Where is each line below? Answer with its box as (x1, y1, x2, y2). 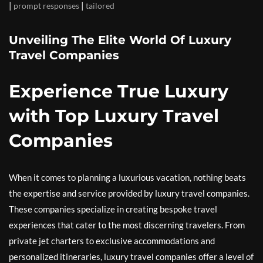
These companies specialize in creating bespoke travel (9, 204, 217, 214)
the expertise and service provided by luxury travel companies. (9, 188, 249, 198)
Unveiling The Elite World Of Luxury (9, 33, 231, 47)
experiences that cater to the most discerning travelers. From (9, 220, 245, 230)
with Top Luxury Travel (9, 105, 219, 127)
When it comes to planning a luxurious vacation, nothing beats (9, 172, 246, 183)
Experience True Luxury (9, 80, 228, 102)
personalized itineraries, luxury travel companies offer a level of (9, 251, 254, 262)
